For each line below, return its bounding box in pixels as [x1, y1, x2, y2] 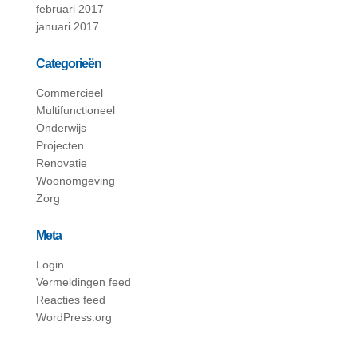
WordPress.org [35, 311, 112, 324]
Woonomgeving [35, 174, 115, 187]
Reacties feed [35, 293, 105, 306]
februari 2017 [35, 2, 104, 15]
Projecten [35, 139, 84, 152]
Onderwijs [35, 121, 86, 134]
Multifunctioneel [35, 104, 115, 117]
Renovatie [35, 157, 87, 169]
